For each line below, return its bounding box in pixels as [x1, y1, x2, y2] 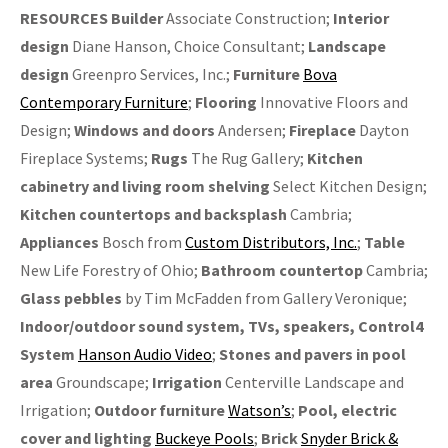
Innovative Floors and [257, 92, 408, 113]
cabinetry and [20, 176, 119, 197]
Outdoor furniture [94, 400, 225, 421]
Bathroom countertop [201, 260, 363, 281]
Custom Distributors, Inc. [185, 232, 357, 253]
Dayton [356, 120, 409, 141]
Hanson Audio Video [78, 344, 212, 365]
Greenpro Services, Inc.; [69, 64, 233, 85]
